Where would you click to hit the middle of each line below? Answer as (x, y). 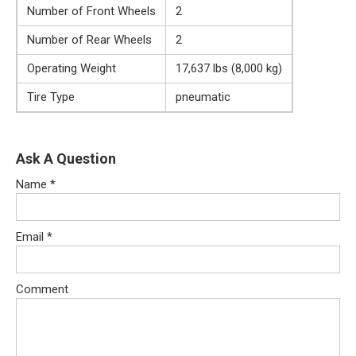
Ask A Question (66, 158)
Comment (42, 289)
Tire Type (51, 97)
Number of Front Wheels (91, 11)
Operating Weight (72, 68)
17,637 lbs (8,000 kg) (229, 68)
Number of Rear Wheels (89, 39)
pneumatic (203, 97)
